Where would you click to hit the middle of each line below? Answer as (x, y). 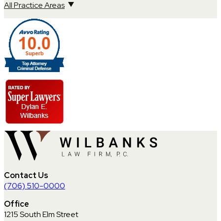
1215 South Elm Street (41, 214)
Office (17, 204)
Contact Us (26, 175)
